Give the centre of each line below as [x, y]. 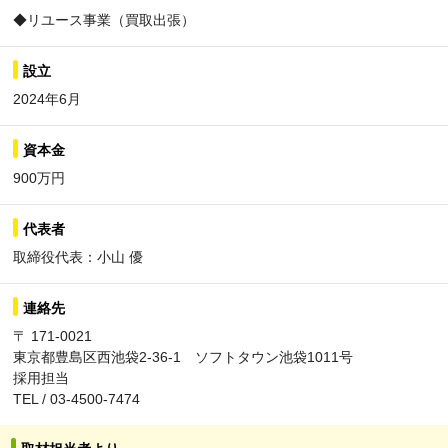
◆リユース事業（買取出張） [104, 19]
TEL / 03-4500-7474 [76, 398]
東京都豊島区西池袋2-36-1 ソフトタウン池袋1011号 [183, 356]
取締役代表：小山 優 [78, 256]
